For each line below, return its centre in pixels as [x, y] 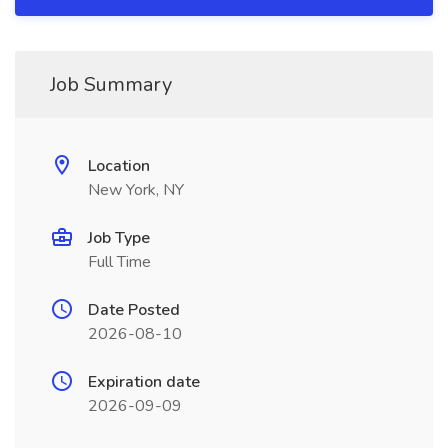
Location [119, 166]
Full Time [119, 262]
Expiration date [144, 382]
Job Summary [111, 84]
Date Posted [134, 310]
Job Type [119, 238]
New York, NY [136, 190]
